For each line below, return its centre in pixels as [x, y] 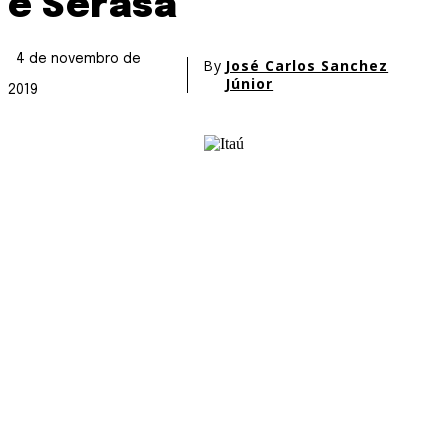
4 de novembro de [78, 59]
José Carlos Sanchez [307, 65]
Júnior [249, 83]
